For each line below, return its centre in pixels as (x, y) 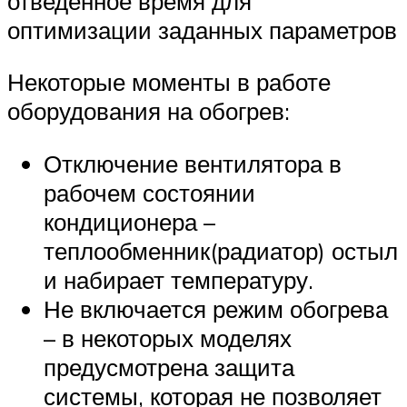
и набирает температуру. (179, 279)
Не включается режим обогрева (216, 308)
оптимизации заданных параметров (202, 30)
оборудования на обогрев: (149, 111)
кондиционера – (129, 221)
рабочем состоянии (149, 192)
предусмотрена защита (169, 367)
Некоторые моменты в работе (169, 82)
